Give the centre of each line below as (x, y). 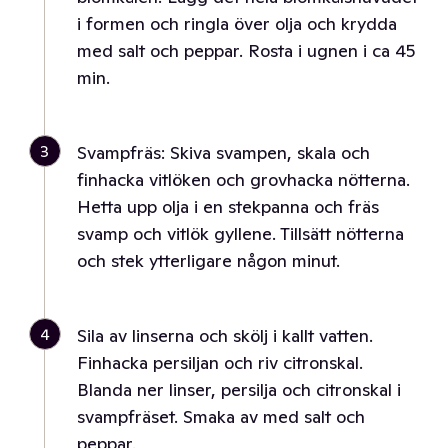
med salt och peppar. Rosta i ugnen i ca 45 (246, 50)
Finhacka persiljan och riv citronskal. (220, 362)
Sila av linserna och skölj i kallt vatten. (225, 335)
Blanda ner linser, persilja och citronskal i (239, 389)
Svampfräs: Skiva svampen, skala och (223, 152)
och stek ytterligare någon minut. (208, 260)
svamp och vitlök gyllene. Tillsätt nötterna (240, 233)
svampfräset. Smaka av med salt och (221, 416)
